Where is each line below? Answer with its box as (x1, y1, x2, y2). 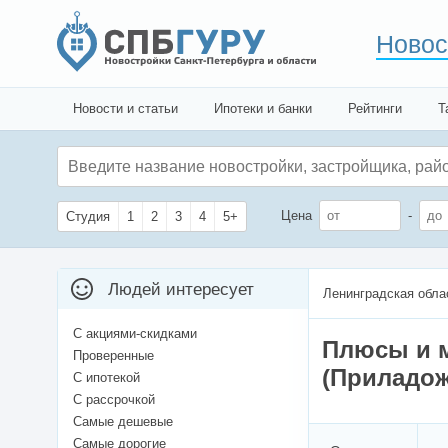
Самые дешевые (73, 414, 173, 430)
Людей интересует (108, 280, 254, 300)
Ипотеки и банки (214, 101, 312, 116)
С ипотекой (73, 370, 140, 386)
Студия (66, 209, 110, 225)
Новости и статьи (73, 101, 178, 116)
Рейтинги (348, 101, 402, 116)
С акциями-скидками (73, 326, 197, 342)
